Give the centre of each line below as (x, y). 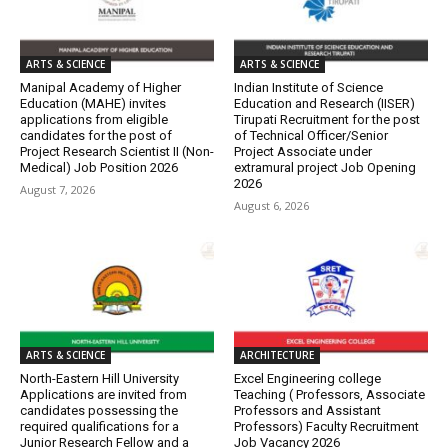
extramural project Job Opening (325, 167)
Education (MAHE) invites (93, 103)
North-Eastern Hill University (99, 379)
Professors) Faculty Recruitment (326, 427)
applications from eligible (94, 119)
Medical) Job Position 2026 (99, 167)
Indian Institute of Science (308, 87)
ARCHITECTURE (277, 355)
